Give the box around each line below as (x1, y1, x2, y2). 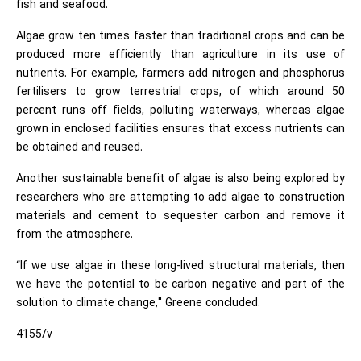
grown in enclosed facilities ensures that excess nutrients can (16, 120, 345, 138)
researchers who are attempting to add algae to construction (16, 189, 345, 206)
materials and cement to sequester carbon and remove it (16, 207, 345, 225)
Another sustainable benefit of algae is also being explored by (16, 170, 345, 188)
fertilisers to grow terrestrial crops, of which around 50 (16, 83, 345, 101)
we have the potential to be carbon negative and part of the (16, 276, 345, 293)
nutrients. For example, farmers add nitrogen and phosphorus (16, 64, 345, 82)
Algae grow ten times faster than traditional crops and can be (16, 27, 345, 45)
